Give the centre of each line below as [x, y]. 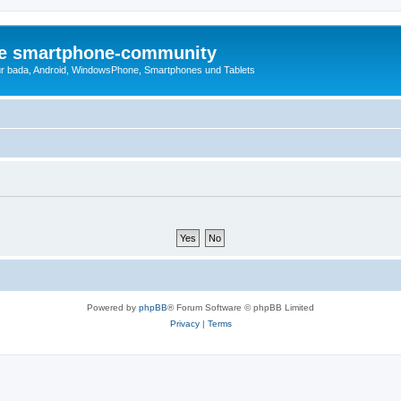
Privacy [184, 323]
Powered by [113, 307]
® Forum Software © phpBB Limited [241, 307]
